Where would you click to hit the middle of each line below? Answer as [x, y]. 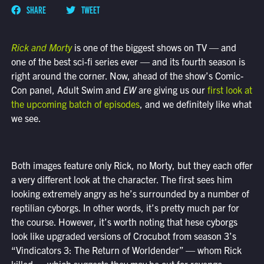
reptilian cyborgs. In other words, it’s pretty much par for [125, 208]
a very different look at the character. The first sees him [121, 179]
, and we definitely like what [195, 104]
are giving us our [171, 90]
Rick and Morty [41, 47]
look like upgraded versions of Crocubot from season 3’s [123, 236]
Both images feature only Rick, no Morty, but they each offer [132, 165]
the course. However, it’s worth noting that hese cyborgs [124, 222]
